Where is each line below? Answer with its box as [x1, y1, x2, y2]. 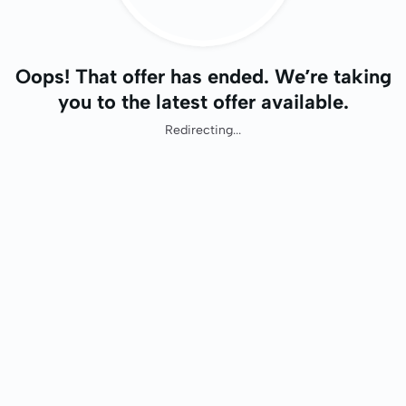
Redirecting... [165, 122, 241, 138]
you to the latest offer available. [57, 90, 349, 114]
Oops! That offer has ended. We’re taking [14, 64, 391, 89]
